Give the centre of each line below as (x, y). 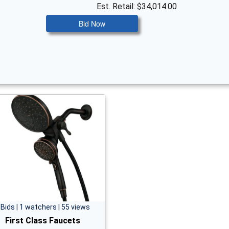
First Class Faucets (42, 220)
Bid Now (92, 23)
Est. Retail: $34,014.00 (137, 6)
